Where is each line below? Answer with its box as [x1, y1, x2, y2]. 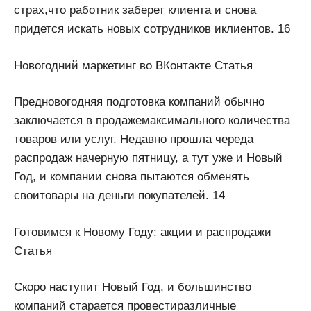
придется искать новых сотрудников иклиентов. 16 [14, 22, 290, 36]
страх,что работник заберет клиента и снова [14, 3, 256, 17]
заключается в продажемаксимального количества [14, 114, 290, 128]
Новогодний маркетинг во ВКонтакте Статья [14, 58, 253, 72]
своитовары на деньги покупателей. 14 [14, 189, 225, 203]
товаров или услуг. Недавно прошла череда [14, 133, 253, 146]
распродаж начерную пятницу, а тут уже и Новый [14, 151, 283, 165]
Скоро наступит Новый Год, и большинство [14, 280, 251, 294]
